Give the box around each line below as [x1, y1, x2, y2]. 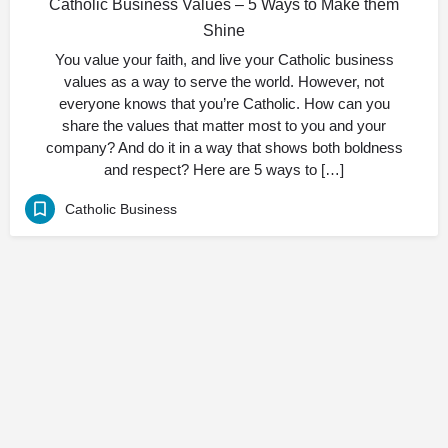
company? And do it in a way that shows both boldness [45, 139, 403, 156]
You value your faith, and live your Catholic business [54, 51, 394, 68]
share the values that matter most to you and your [62, 117, 386, 134]
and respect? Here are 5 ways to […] [104, 161, 344, 178]
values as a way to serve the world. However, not [64, 73, 384, 90]
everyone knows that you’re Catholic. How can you [58, 95, 390, 112]
